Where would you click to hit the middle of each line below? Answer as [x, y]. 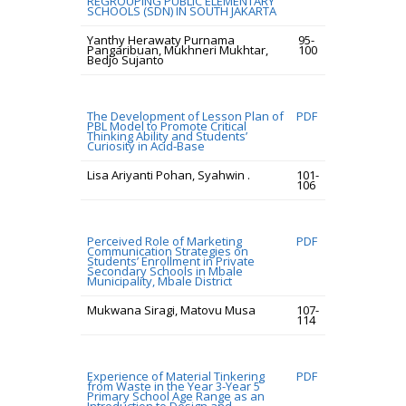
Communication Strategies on [168, 251]
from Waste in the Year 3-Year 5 [174, 386]
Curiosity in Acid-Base [146, 146]
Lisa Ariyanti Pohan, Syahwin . [169, 175]
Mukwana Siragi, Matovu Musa [171, 310]
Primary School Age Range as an [176, 396]
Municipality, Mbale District [159, 281]
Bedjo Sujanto [126, 60]
